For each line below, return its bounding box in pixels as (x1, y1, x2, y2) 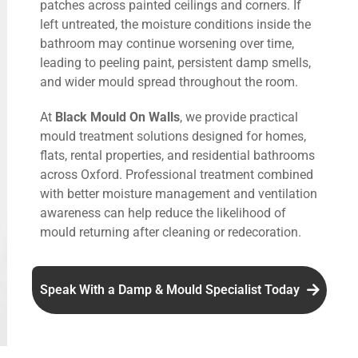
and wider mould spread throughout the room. (40, 74, 298, 89)
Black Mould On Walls (55, 109, 180, 125)
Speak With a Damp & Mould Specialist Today (39, 281, 303, 297)
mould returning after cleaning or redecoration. (40, 224, 301, 240)
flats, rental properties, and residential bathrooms (40, 147, 315, 163)
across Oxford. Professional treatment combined (40, 166, 313, 182)
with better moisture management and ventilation (40, 185, 317, 201)
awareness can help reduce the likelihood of (40, 205, 286, 221)
